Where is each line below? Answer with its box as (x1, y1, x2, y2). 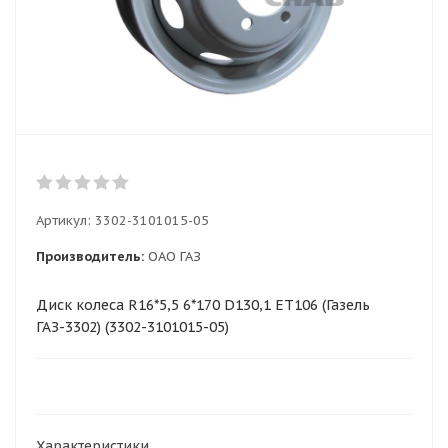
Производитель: (36, 248, 144, 265)
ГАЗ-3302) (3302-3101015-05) (36, 318, 229, 336)
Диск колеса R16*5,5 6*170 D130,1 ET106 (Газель (36, 296, 370, 314)
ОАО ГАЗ (148, 248, 201, 265)
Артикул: (36, 212, 91, 229)
